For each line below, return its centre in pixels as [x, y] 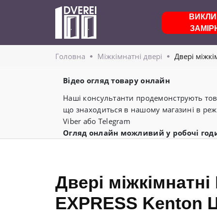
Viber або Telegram [97, 121]
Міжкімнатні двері [130, 56]
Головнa [70, 56]
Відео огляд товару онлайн [116, 80]
